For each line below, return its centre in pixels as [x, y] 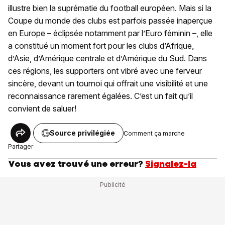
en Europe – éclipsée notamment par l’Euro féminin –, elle [110, 33]
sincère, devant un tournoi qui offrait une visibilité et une [108, 84]
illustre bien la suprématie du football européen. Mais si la [110, 8]
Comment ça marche [154, 133]
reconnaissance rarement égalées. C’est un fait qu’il [100, 96]
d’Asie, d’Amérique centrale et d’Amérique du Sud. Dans [107, 59]
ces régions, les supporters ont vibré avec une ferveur [105, 71]
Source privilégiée [82, 133]
